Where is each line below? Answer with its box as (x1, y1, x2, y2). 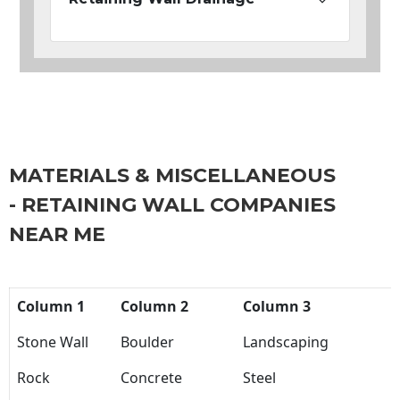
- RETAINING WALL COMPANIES (9, 193, 336, 218)
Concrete (121, 368, 182, 388)
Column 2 (121, 296, 188, 317)
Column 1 (17, 296, 85, 317)
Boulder (121, 332, 174, 353)
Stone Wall (17, 332, 88, 353)
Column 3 (243, 296, 311, 317)
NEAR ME (9, 222, 105, 247)
